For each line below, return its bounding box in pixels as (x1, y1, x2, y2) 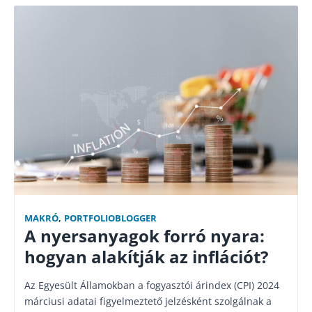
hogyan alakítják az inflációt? (24, 246, 268, 268)
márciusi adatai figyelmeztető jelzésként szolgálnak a (24, 295, 272, 308)
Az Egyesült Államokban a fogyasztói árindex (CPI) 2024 (24, 279, 279, 292)
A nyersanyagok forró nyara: (24, 225, 265, 247)
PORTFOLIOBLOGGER (64, 212, 157, 224)
